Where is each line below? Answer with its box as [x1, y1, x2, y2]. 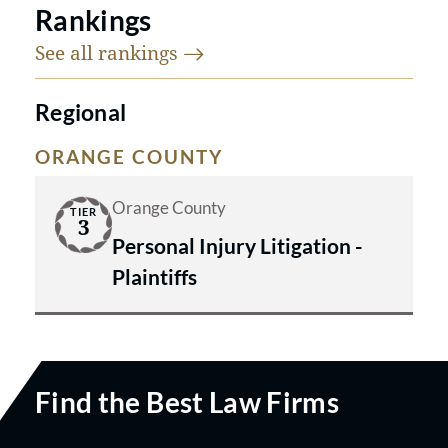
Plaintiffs [112, 264, 197, 290]
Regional [35, 98, 127, 127]
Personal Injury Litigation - [112, 233, 363, 259]
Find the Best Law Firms [35, 384, 340, 419]
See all [35, 40, 98, 66]
